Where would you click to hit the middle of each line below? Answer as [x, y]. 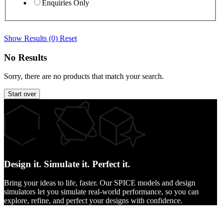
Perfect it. [110, 164]
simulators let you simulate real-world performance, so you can [101, 192]
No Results [25, 57]
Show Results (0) [32, 38]
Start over [22, 94]
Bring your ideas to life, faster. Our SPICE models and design [100, 183]
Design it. [24, 164]
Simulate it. [67, 164]
